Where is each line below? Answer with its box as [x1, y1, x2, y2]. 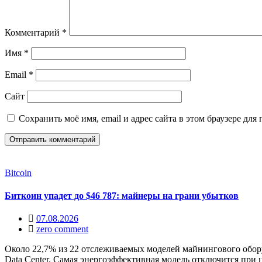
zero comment [36, 224, 88, 235]
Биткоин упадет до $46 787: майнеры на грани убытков [5, 190, 239, 201]
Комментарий [5, 27, 62, 37]
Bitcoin [5, 167, 32, 178]
